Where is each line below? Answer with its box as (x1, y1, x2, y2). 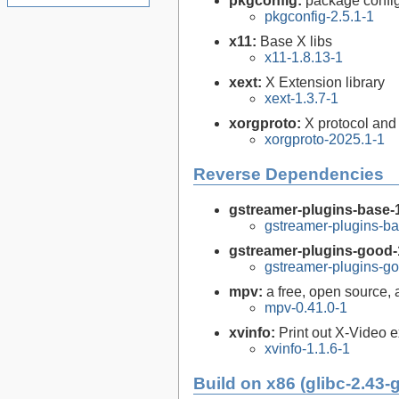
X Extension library (265, 75, 385, 91)
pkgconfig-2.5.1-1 (265, 9, 374, 25)
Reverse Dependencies (193, 165, 384, 184)
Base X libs (260, 34, 332, 50)
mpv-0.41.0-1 (265, 299, 347, 315)
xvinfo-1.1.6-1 (265, 340, 350, 356)
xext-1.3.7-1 (265, 91, 338, 107)
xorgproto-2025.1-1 (265, 132, 385, 148)
